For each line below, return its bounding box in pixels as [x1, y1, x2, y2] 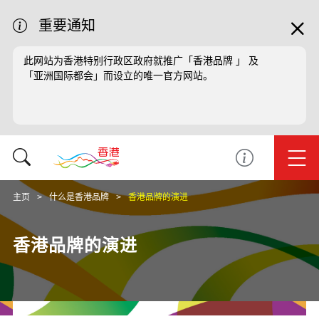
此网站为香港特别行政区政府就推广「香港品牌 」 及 [23, 55, 258, 66]
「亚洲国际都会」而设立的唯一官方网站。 [23, 70, 213, 81]
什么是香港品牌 [49, 192, 109, 202]
